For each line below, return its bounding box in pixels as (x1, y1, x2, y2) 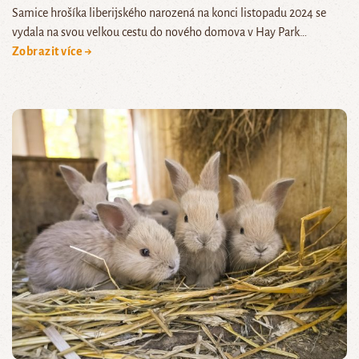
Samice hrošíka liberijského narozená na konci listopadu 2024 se (12, 6, 326, 19)
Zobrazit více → (12, 44, 93, 58)
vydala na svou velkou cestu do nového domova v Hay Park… (12, 25, 307, 38)
